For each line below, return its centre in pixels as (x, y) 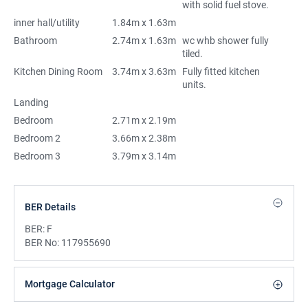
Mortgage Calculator (70, 284)
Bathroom (35, 41)
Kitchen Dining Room (58, 71)
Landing (31, 102)
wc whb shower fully (225, 41)
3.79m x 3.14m (144, 156)
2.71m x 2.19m (144, 120)
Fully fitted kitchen (221, 71)
